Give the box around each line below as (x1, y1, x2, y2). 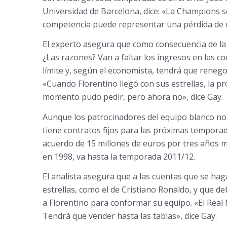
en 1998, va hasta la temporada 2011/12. (42, 150, 195, 162)
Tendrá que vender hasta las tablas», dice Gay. (42, 210, 217, 222)
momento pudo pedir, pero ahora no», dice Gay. (42, 91, 223, 103)
